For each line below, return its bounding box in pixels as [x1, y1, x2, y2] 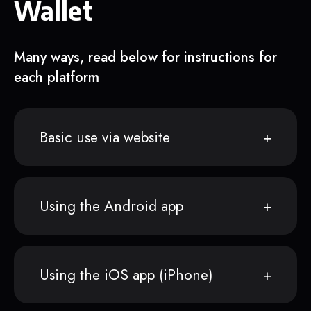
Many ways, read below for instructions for [14, 47, 277, 68]
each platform [14, 67, 99, 88]
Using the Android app [39, 195, 183, 217]
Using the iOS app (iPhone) [39, 264, 213, 285]
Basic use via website [39, 126, 170, 148]
